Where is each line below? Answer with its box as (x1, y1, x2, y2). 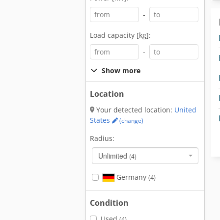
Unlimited (98, 151, 129, 161)
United (174, 105, 196, 114)
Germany (114, 172, 148, 182)
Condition (90, 197, 129, 208)
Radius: (90, 134, 114, 143)
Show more (102, 66, 140, 75)
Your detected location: (94, 105, 174, 114)
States (90, 115, 112, 125)
